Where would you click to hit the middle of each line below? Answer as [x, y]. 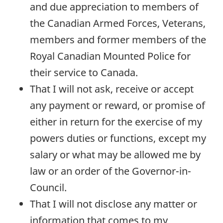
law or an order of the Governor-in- [111, 171]
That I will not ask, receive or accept [112, 89]
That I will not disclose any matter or [113, 204]
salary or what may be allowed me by [115, 154]
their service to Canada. [84, 72]
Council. [48, 187]
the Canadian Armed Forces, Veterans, [118, 23]
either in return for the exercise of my [116, 121]
